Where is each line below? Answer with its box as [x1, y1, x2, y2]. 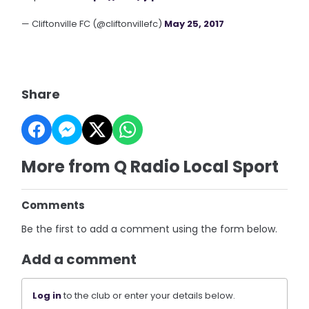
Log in [32, 289, 62, 302]
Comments [21, 198, 86, 212]
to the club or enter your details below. [61, 289, 236, 302]
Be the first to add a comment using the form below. [21, 222, 278, 236]
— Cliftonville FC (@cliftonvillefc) [21, 17, 165, 30]
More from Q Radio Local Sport [21, 155, 279, 178]
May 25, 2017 [164, 17, 225, 30]
